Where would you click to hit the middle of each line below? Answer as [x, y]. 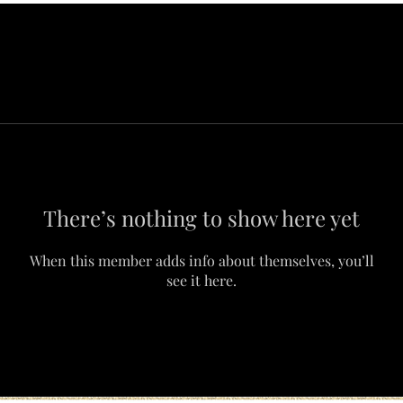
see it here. [201, 280]
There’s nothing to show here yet [201, 218]
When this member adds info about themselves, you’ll [201, 260]
